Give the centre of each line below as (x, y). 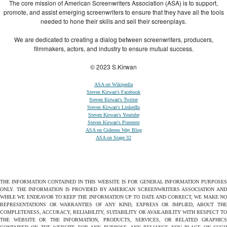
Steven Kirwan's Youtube (113, 115)
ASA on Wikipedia (113, 84)
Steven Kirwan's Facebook (113, 92)
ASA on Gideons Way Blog (113, 130)
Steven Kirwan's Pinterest (113, 122)
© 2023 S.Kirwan (113, 66)
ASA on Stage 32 (113, 137)
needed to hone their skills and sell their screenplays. (113, 21)
